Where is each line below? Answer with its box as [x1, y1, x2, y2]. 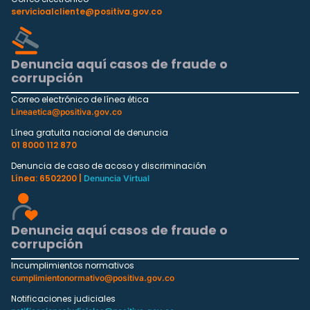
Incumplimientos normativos [11, 259, 134, 272]
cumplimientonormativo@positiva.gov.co [11, 273, 174, 284]
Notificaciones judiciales [11, 293, 116, 305]
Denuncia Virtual [84, 172, 149, 183]
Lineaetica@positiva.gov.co [11, 106, 122, 117]
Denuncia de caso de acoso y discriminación [11, 159, 206, 172]
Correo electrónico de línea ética [11, 93, 149, 105]
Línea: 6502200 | [11, 172, 84, 184]
